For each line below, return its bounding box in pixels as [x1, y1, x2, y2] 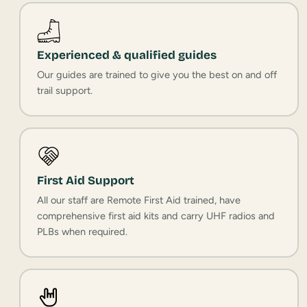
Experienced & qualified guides [36, 48, 217, 63]
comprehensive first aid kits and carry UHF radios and [36, 210, 275, 223]
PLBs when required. [36, 225, 127, 238]
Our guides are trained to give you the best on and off [36, 69, 277, 82]
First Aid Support [36, 173, 134, 188]
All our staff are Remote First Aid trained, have [36, 194, 241, 207]
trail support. [36, 84, 93, 97]
